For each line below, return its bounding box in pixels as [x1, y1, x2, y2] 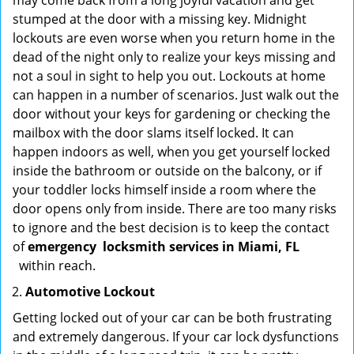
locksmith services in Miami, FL [103, 238, 299, 255]
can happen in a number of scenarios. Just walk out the [13, 86, 339, 104]
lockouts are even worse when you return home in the [13, 29, 335, 47]
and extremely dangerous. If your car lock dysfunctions [13, 328, 339, 345]
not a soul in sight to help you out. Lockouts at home [13, 67, 326, 85]
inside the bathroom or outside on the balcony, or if [13, 162, 322, 179]
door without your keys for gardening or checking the [13, 105, 330, 122]
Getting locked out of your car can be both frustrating [13, 309, 332, 326]
